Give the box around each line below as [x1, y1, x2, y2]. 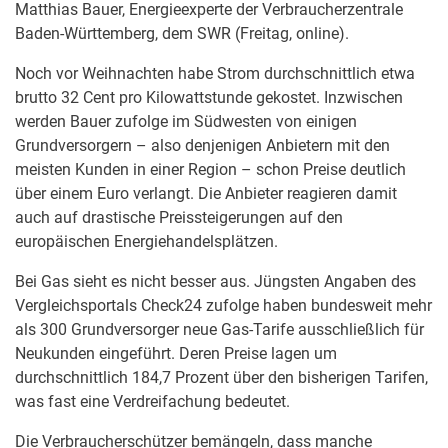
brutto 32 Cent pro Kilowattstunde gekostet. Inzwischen [15, 88, 403, 107]
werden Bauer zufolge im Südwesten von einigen [15, 112, 357, 131]
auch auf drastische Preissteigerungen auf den [15, 208, 343, 227]
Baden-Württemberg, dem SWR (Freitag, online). [15, 24, 349, 43]
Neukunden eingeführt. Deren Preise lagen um [15, 344, 337, 363]
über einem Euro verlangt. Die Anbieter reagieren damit [15, 184, 397, 203]
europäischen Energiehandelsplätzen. [15, 232, 278, 251]
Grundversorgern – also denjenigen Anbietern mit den [15, 136, 390, 155]
